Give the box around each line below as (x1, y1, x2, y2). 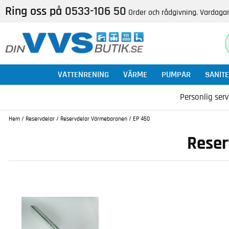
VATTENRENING (58, 70, 109, 79)
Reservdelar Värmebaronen (60, 116, 127, 122)
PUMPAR (162, 70, 191, 79)
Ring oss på (5, 5, 65, 17)
